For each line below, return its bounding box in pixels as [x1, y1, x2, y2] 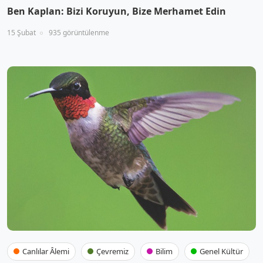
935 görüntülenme [49, 28, 109, 38]
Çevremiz [96, 246, 129, 257]
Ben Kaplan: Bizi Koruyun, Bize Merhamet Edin [7, 5, 226, 18]
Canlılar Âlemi [22, 246, 69, 257]
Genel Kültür [200, 246, 243, 257]
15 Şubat [7, 28, 36, 38]
